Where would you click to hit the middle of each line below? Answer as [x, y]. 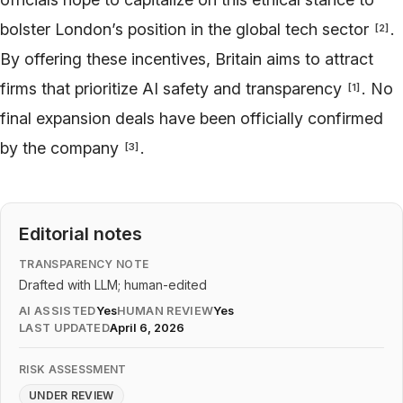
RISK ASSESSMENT [73, 369]
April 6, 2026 [147, 327]
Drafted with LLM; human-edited [113, 284]
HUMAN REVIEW [165, 310]
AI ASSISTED [58, 310]
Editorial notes [81, 233]
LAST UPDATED [64, 327]
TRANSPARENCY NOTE [84, 264]
